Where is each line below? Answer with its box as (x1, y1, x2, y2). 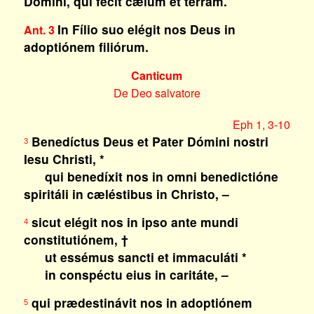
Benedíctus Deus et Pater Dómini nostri (27, 132, 268, 150)
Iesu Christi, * (23, 150, 104, 168)
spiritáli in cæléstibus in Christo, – (23, 185, 229, 203)
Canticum (131, 67, 183, 83)
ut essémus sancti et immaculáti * (23, 248, 247, 266)
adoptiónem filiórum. (23, 38, 149, 55)
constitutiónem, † (23, 231, 128, 248)
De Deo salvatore (113, 85, 200, 101)
